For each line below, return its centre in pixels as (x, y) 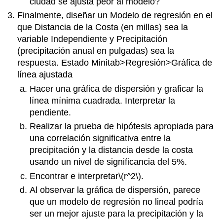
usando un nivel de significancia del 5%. (108, 162)
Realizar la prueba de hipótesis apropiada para (121, 127)
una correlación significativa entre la (100, 138)
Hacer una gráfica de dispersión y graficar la (116, 89)
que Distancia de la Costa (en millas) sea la (103, 27)
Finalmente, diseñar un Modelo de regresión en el (115, 16)
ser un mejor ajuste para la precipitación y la (116, 213)
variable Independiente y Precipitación (92, 39)
